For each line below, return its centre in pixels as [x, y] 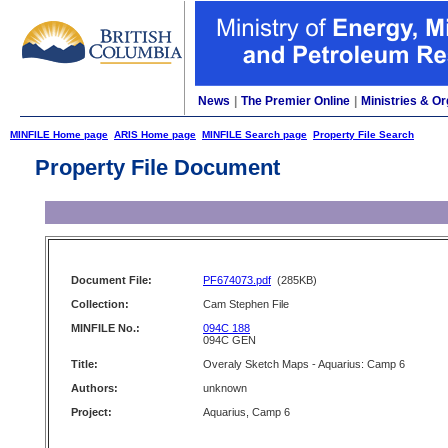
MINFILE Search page [254, 134]
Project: [91, 412]
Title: [84, 364]
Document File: [111, 280]
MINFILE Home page [59, 134]
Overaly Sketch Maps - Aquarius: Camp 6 [304, 364]
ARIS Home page [155, 134]
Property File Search [363, 134]
